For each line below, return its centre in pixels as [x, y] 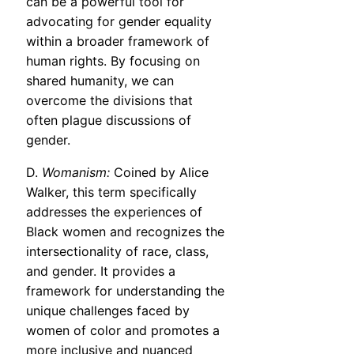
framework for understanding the [125, 291]
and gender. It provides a [101, 271]
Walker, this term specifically [111, 192]
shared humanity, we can [100, 81]
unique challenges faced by [108, 311]
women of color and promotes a [123, 331]
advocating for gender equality [119, 22]
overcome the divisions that [109, 101]
